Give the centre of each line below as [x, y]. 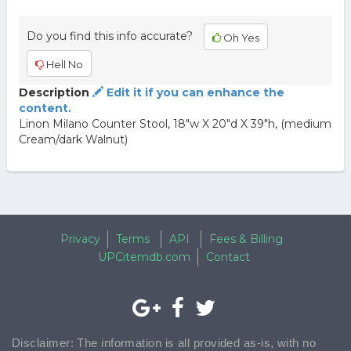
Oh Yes [240, 38]
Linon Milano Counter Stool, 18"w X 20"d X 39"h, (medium [175, 124]
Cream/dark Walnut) [73, 139]
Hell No [63, 64]
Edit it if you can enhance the [194, 92]
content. [45, 108]
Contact [228, 257]
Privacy [80, 239]
